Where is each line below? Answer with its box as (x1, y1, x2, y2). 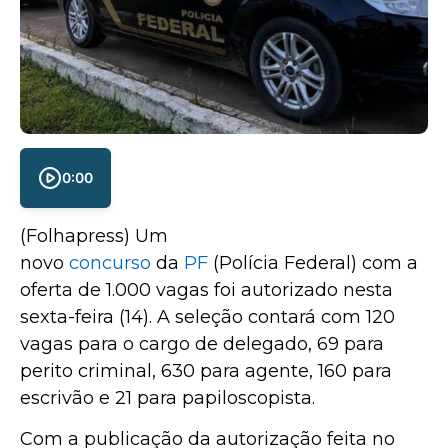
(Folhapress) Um (20, 224, 168, 247)
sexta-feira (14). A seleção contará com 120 (20, 305, 395, 328)
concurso (69, 251, 156, 274)
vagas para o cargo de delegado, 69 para (20, 332, 384, 355)
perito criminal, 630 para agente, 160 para (20, 359, 392, 382)
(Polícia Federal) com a (213, 251, 418, 274)
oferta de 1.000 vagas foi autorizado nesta (20, 278, 393, 301)
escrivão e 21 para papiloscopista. (20, 386, 315, 409)
